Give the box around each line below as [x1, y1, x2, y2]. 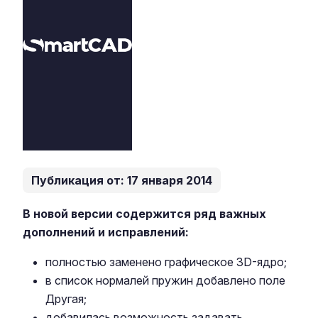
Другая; [45, 292, 87, 306]
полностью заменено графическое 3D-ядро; [45, 255, 287, 269]
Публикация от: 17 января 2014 [31, 173, 212, 187]
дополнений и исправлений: [23, 225, 189, 239]
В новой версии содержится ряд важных [23, 207, 266, 221]
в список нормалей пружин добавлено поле [45, 273, 285, 287]
